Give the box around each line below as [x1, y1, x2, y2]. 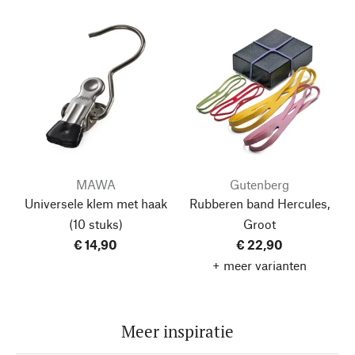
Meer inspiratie [121, 319, 234, 342]
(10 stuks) [68, 216, 123, 231]
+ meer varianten [212, 257, 307, 273]
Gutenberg [230, 176, 289, 192]
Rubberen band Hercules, [189, 195, 330, 211]
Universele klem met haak [24, 195, 167, 211]
